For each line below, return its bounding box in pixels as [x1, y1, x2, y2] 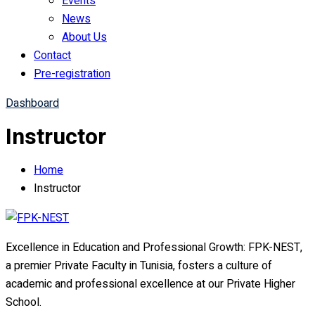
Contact [34, 47, 71, 65]
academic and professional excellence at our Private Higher [6, 275, 295, 292]
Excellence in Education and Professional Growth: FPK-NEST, [6, 238, 302, 256]
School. [6, 293, 41, 311]
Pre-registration [34, 65, 110, 83]
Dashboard [6, 95, 59, 112]
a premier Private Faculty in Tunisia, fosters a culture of [6, 257, 272, 274]
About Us [62, 29, 107, 46]
